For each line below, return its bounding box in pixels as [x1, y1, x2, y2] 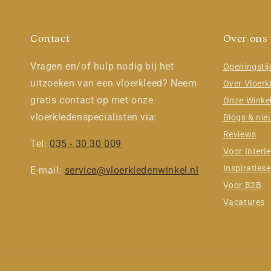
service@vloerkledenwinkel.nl [64, 165, 199, 177]
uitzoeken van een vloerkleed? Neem [30, 77, 197, 90]
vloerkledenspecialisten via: [30, 111, 157, 123]
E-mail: [30, 165, 65, 177]
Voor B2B [223, 180, 262, 191]
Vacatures [223, 197, 265, 207]
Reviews [223, 129, 256, 140]
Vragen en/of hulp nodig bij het [30, 60, 174, 73]
